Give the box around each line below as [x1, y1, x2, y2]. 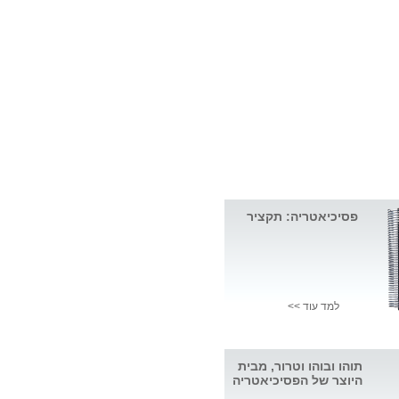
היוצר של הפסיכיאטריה [232, 373, 362, 388]
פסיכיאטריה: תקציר [247, 209, 358, 224]
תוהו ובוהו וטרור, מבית [238, 359, 362, 374]
